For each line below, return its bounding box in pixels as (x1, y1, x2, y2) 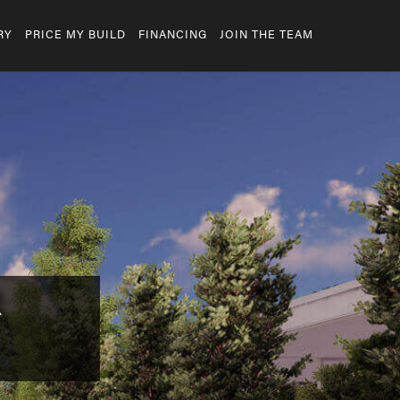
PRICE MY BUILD (25, 29, 126, 41)
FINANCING (138, 29, 207, 41)
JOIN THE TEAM (220, 29, 313, 41)
